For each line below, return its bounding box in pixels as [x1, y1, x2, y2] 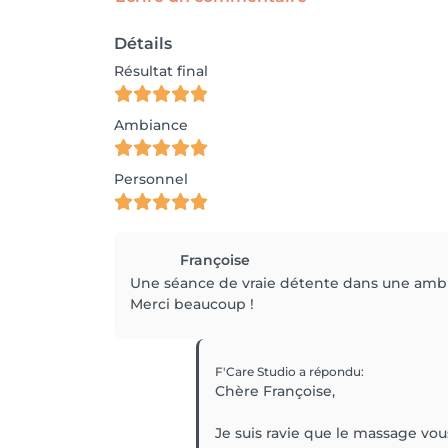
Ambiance [114, 116, 188, 134]
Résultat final [114, 62, 208, 80]
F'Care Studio [215, 364, 299, 379]
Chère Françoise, [215, 382, 335, 400]
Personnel [114, 170, 188, 188]
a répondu [299, 364, 361, 379]
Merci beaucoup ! [130, 295, 254, 313]
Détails [114, 34, 172, 53]
